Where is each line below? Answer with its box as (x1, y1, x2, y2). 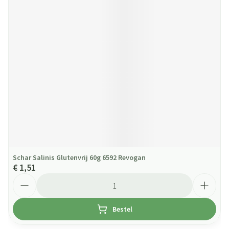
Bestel (112, 204, 132, 214)
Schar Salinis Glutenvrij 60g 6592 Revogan (13, 153, 146, 162)
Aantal (12, 173, 36, 183)
